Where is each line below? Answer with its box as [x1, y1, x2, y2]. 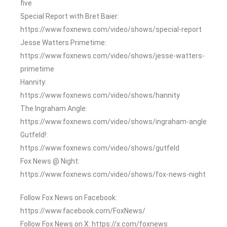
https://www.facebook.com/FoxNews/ [20, 206, 145, 215]
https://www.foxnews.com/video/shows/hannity [20, 91, 180, 99]
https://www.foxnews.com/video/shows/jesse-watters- [20, 51, 205, 60]
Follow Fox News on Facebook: [20, 193, 117, 202]
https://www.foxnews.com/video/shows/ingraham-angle [20, 117, 207, 126]
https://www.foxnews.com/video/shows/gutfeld [20, 143, 179, 152]
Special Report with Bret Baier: [20, 12, 119, 20]
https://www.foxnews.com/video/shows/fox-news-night [20, 170, 206, 178]
